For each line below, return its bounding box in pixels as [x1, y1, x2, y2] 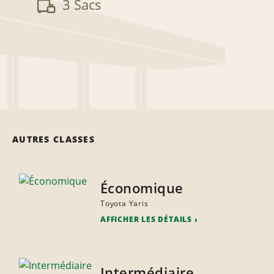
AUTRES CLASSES [12, 133, 95, 146]
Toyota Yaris [100, 198, 149, 209]
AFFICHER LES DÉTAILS [100, 214, 192, 225]
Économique [100, 179, 183, 198]
